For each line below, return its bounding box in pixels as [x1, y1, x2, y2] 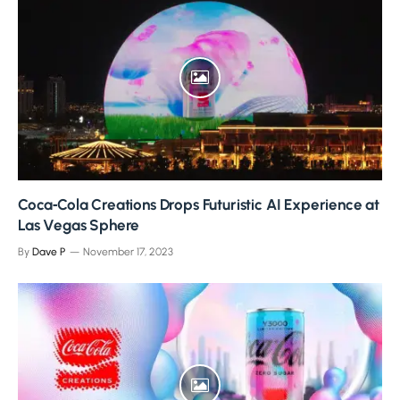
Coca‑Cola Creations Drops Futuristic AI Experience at [18, 195, 379, 213]
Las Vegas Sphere [18, 215, 140, 234]
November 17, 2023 [83, 245, 173, 258]
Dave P [32, 245, 65, 258]
